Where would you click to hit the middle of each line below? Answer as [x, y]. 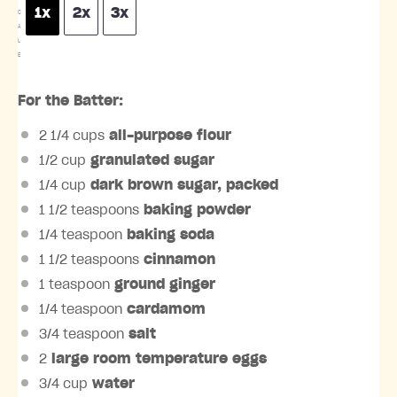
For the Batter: [70, 101]
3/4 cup [63, 383]
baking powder [195, 210]
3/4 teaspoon [82, 334]
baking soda [168, 234]
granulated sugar [150, 160]
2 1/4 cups [72, 135]
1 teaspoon [74, 284]
